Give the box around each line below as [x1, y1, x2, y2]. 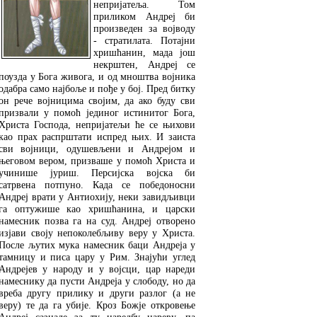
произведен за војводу [93, 23, 195, 34]
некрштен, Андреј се [93, 59, 195, 70]
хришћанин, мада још [93, 47, 195, 58]
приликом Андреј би [93, 11, 195, 22]
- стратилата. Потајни [93, 35, 195, 46]
